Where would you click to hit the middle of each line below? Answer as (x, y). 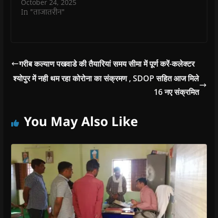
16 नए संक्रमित (177, 92)
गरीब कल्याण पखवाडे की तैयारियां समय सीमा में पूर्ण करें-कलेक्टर (107, 64)
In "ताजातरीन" (43, 12)
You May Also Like (81, 121)
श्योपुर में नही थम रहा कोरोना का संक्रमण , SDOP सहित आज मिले (106, 78)
